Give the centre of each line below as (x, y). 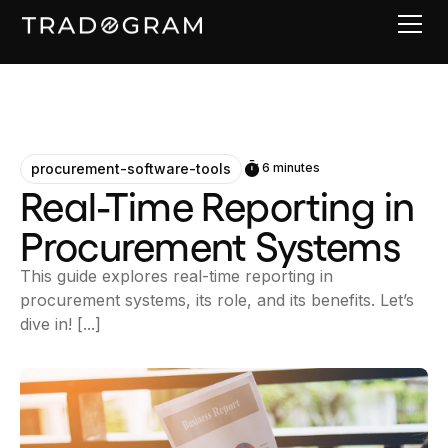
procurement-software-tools (131, 168)
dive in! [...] (60, 324)
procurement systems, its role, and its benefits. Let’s (217, 300)
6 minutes (291, 167)
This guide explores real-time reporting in (176, 276)
